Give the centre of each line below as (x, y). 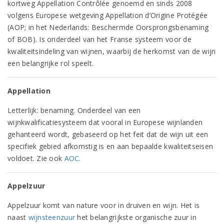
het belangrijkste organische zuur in (136, 217)
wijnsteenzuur (52, 217)
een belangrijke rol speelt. (51, 63)
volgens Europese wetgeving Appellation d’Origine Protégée (108, 15)
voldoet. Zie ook (36, 158)
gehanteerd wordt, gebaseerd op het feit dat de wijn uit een (108, 134)
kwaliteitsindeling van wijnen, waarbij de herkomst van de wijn (112, 51)
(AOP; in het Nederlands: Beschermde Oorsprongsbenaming (108, 27)
